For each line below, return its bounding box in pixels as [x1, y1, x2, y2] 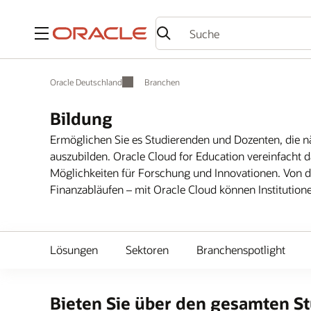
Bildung [50, 108, 112, 129]
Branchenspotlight [196, 242, 285, 257]
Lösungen [50, 242, 98, 257]
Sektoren [126, 242, 169, 257]
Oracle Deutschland [50, 76, 122, 87]
